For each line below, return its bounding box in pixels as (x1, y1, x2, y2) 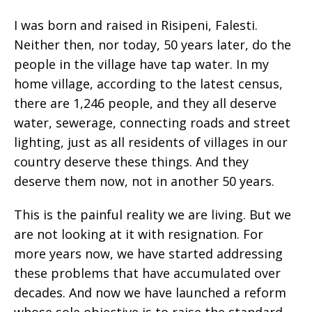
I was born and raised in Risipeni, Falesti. (14, 17, 258, 33)
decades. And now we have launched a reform (14, 284, 286, 301)
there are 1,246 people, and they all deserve (14, 95, 276, 111)
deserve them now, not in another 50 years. (14, 173, 274, 189)
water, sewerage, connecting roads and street (14, 114, 290, 131)
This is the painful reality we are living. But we (14, 206, 291, 223)
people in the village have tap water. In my (14, 56, 269, 72)
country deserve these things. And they (14, 153, 249, 170)
